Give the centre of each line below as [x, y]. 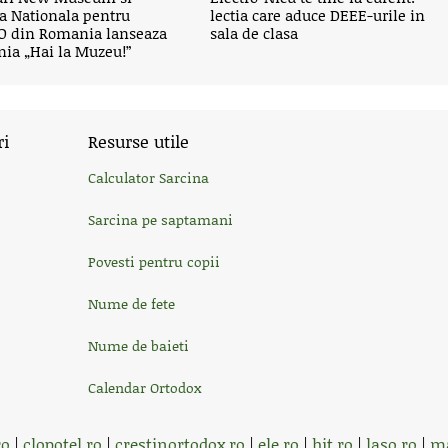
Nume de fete [131, 303]
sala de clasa [254, 33]
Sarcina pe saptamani [160, 219]
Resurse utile [138, 141]
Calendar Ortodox [144, 387]
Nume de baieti [138, 345]
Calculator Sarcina [148, 177]
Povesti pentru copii [154, 261]
